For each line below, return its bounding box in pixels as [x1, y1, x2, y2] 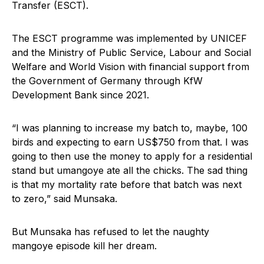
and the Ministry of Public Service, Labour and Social [12, 47, 251, 59]
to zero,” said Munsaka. [12, 193, 117, 205]
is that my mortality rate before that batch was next [12, 179, 242, 191]
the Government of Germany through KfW [12, 75, 203, 87]
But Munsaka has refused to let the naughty [12, 226, 209, 238]
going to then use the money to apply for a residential [12, 150, 252, 163]
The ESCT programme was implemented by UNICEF [12, 32, 247, 45]
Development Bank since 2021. [12, 89, 149, 101]
